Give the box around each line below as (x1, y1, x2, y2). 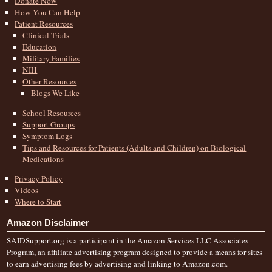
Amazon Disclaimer (7, 217, 89, 228)
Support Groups (22, 118, 75, 130)
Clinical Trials (22, 30, 70, 41)
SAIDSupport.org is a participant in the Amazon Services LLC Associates (7, 235, 248, 246)
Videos (15, 184, 39, 195)
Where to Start (15, 195, 62, 207)
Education (22, 41, 57, 53)
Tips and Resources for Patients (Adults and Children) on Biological (22, 141, 246, 153)
